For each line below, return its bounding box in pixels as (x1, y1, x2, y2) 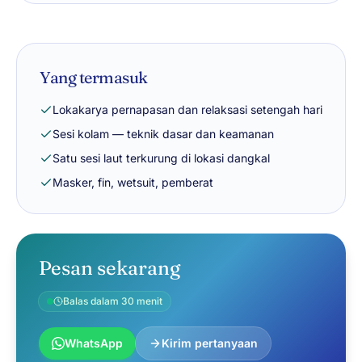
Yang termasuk (40, 67, 148, 87)
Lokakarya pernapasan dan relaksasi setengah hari (53, 103, 322, 116)
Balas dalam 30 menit (63, 295, 162, 307)
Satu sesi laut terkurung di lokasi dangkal (53, 151, 270, 165)
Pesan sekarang (39, 256, 180, 280)
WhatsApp (65, 336, 123, 350)
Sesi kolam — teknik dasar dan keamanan (53, 127, 274, 141)
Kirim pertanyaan (162, 336, 258, 350)
